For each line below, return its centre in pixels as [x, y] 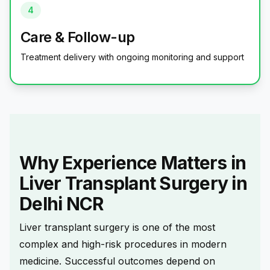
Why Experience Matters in [133, 163]
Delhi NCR [61, 204]
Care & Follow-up [78, 37]
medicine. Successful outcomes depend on [117, 261]
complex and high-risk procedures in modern [123, 244]
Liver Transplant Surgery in [133, 184]
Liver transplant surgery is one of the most [117, 227]
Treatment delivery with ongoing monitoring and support [132, 57]
